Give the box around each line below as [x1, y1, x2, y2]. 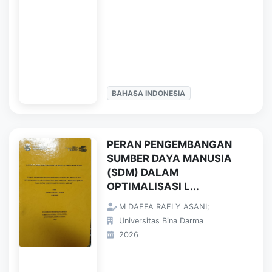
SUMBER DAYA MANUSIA [106, 152, 232, 165]
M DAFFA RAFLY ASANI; [116, 202, 209, 211]
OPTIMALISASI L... [106, 180, 199, 192]
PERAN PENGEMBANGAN [106, 138, 232, 151]
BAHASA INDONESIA [112, 88, 186, 98]
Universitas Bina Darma [116, 216, 203, 225]
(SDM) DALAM [106, 166, 178, 178]
